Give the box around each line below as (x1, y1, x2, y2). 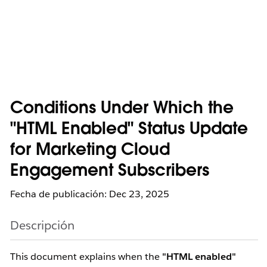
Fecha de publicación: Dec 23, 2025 (10, 188, 169, 200)
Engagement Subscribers (10, 163, 209, 180)
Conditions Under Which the (10, 101, 234, 117)
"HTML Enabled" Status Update (10, 122, 248, 138)
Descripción (10, 218, 74, 233)
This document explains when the (10, 250, 162, 263)
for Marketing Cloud (10, 142, 170, 159)
